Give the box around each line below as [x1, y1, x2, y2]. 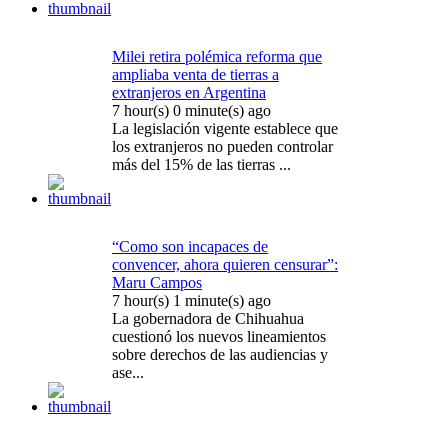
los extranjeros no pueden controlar [112, 137, 333, 155]
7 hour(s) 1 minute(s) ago [112, 291, 271, 309]
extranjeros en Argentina [112, 83, 266, 101]
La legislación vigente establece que [112, 119, 338, 137]
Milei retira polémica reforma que [112, 47, 322, 65]
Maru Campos [112, 273, 202, 291]
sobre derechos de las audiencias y [112, 345, 328, 363]
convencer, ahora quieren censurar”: [112, 255, 338, 273]
